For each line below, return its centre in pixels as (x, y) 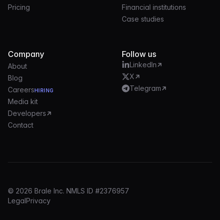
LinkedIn (143, 65)
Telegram (145, 88)
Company (26, 54)
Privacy (38, 201)
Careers (21, 90)
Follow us (139, 54)
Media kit (23, 102)
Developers (27, 113)
